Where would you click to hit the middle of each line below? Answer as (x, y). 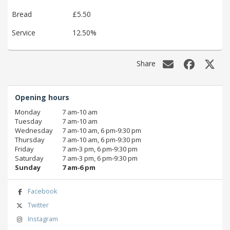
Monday (28, 112)
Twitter (38, 205)
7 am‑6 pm (79, 168)
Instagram (43, 219)
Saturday (29, 158)
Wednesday (34, 131)
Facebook (42, 191)
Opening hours (42, 98)
